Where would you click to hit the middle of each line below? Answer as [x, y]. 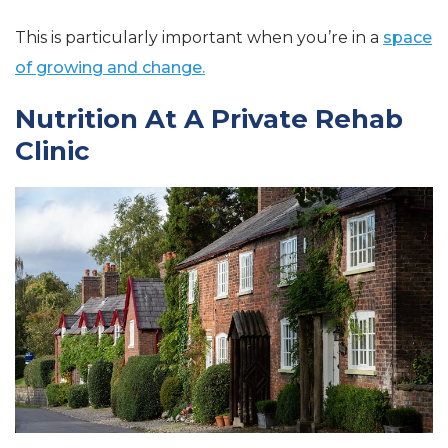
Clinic [52, 151]
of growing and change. [110, 68]
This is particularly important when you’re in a [199, 38]
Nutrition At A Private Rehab [209, 119]
